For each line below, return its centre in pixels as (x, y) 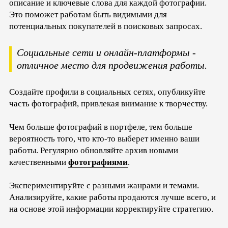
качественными (39, 162)
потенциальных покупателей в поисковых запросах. (106, 26)
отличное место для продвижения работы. (113, 65)
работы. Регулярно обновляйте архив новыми (94, 150)
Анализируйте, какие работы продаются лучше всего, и (112, 197)
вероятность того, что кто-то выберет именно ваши (104, 138)
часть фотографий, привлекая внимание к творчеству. (108, 103)
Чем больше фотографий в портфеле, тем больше (101, 127)
